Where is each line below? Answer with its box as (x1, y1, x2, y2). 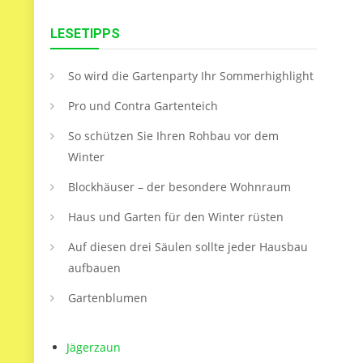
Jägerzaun (66, 340, 121, 355)
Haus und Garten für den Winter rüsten (68, 209, 284, 224)
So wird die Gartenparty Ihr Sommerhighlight (68, 68, 314, 83)
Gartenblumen (68, 290, 147, 305)
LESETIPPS (50, 26, 120, 41)
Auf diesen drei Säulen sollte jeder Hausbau (68, 239, 308, 254)
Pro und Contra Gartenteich (68, 98, 218, 113)
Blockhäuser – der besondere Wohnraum (68, 179, 291, 194)
